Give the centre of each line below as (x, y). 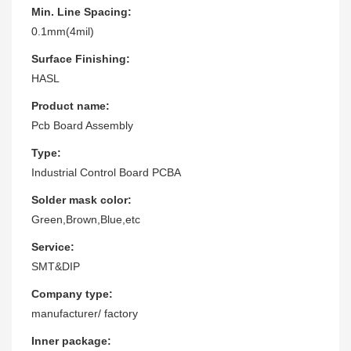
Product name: (71, 105)
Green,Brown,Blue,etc (86, 219)
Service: (53, 246)
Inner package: (71, 340)
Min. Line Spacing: (81, 11)
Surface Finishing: (81, 58)
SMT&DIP (56, 266)
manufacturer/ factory (85, 313)
